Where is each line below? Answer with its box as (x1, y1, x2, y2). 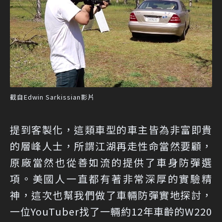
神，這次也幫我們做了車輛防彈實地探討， (10, 188, 212, 203)
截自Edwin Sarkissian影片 (10, 92, 95, 102)
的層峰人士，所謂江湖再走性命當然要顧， (10, 139, 212, 154)
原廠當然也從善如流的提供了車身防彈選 (10, 155, 212, 170)
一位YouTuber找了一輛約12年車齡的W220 (10, 204, 212, 219)
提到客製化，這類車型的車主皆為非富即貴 (10, 122, 212, 137)
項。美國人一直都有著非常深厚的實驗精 (10, 171, 212, 186)
